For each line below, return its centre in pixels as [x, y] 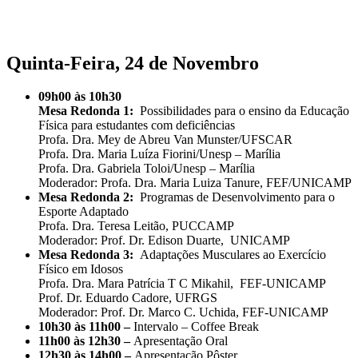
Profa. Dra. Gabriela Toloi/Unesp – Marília [147, 169]
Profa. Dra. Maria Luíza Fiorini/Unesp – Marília [159, 154]
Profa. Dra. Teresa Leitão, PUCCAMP [136, 226]
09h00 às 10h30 [80, 97]
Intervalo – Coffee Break [196, 327]
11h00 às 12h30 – [86, 341]
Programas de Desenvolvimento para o [237, 197]
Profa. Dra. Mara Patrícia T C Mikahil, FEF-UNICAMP [182, 284]
